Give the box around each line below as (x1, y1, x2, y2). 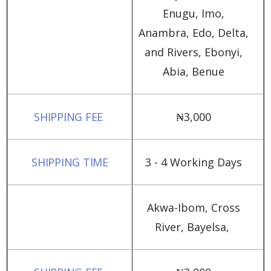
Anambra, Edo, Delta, (139, 25, 249, 40)
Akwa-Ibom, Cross (147, 200, 240, 215)
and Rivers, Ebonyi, (145, 45, 243, 59)
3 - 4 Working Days (145, 155, 242, 169)
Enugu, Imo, (163, 6, 224, 21)
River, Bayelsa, (155, 220, 232, 234)
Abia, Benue (163, 64, 224, 79)
